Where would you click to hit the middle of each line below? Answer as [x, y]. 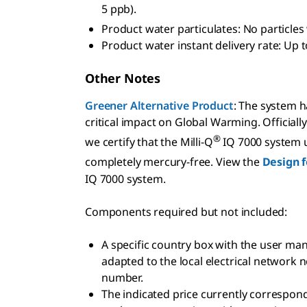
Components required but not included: [186, 211]
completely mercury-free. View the [174, 162]
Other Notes [123, 78]
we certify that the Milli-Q [149, 142]
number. [122, 277]
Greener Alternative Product [159, 105]
